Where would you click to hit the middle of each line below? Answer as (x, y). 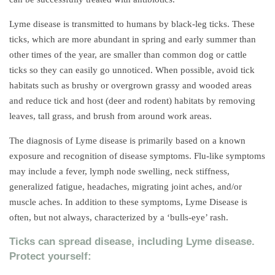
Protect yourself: (50, 256)
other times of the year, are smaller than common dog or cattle (128, 55)
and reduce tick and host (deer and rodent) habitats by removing (132, 101)
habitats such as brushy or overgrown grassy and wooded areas (130, 85)
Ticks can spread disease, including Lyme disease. (132, 241)
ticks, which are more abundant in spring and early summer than (133, 39)
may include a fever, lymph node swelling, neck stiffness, (119, 171)
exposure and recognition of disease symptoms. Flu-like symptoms (137, 156)
